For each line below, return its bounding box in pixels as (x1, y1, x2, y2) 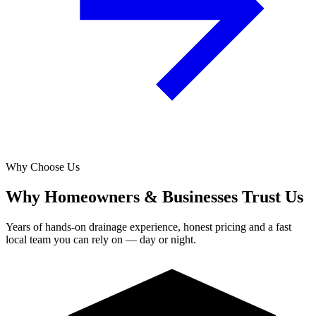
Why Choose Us (6, 160, 80, 173)
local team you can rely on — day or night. (6, 233, 196, 245)
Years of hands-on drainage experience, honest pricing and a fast (6, 220, 291, 233)
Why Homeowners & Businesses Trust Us (6, 187, 303, 206)
